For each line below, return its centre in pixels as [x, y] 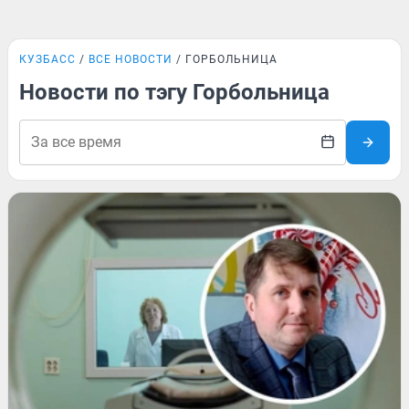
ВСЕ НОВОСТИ [131, 59]
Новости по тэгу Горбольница [174, 92]
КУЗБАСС [47, 59]
